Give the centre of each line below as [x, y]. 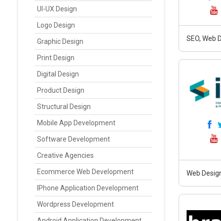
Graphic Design [60, 41]
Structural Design [64, 107]
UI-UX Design [57, 9]
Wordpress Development [75, 204]
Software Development [74, 139]
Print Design [56, 58]
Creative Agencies [65, 155]
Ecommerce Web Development [85, 172]
